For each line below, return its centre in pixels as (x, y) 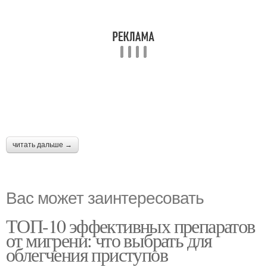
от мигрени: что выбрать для (109, 240)
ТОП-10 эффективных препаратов (131, 225)
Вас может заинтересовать (105, 196)
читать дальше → (42, 145)
